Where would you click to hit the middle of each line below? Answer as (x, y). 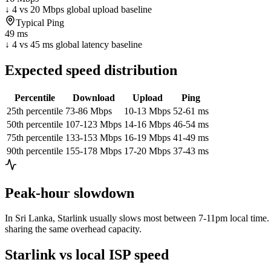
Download (93, 97)
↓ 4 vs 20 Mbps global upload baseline (78, 9)
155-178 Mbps (93, 151)
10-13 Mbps (147, 111)
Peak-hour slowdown (70, 193)
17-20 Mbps (147, 151)
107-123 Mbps (93, 124)
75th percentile (35, 137)
